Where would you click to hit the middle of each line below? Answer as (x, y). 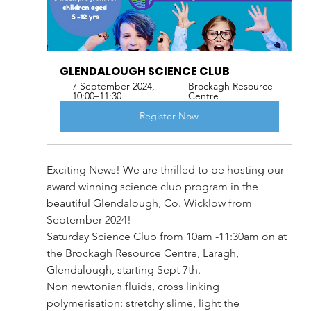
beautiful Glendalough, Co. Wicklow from (150, 203)
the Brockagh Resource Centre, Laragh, (144, 253)
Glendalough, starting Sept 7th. (123, 270)
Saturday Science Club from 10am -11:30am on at (168, 237)
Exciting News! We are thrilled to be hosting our (166, 170)
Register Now (169, 116)
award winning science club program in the (153, 187)
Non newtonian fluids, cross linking (134, 287)
